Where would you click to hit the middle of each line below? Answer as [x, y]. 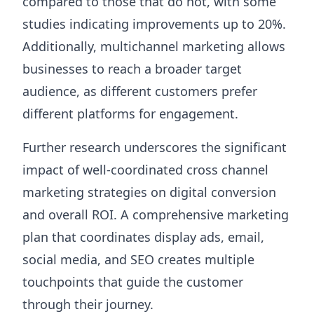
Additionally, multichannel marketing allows [154, 47]
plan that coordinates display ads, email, [143, 237]
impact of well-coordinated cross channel [145, 170]
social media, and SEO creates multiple [138, 260]
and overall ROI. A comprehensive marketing [156, 215]
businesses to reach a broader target [132, 69]
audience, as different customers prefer [140, 91]
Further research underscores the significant [155, 148]
